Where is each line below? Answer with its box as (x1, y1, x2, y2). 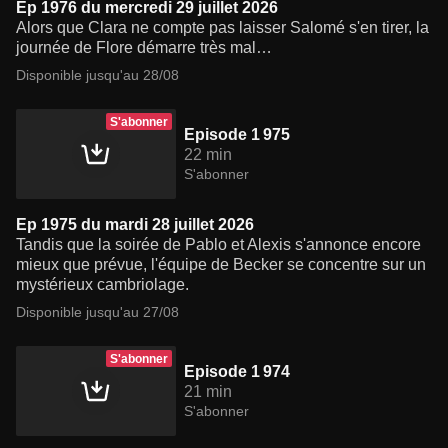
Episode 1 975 (184, 126, 290, 144)
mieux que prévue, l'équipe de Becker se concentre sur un (16, 256, 426, 274)
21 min (184, 383, 232, 401)
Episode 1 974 (184, 363, 290, 381)
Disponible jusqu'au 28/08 (16, 67, 179, 84)
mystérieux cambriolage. (16, 276, 189, 294)
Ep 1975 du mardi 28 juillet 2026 (16, 216, 254, 234)
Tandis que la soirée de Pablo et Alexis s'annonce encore (16, 236, 421, 254)
